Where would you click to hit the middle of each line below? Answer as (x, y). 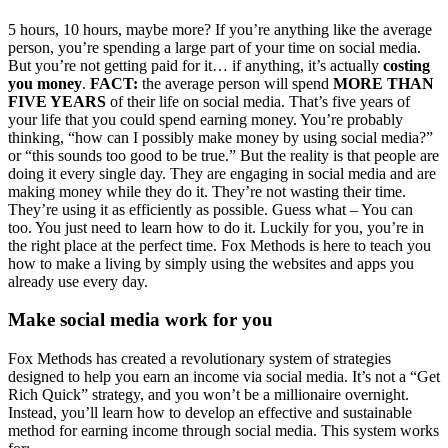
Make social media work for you (140, 320)
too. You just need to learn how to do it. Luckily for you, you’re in (216, 227)
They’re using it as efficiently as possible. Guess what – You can (210, 209)
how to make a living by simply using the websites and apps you (211, 263)
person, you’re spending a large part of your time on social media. (214, 47)
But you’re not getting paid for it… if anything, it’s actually (195, 65)
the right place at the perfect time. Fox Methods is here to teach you (219, 245)
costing (406, 65)
